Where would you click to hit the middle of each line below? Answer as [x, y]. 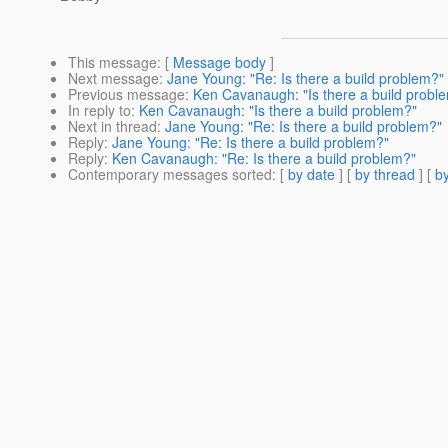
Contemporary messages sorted [170, 174]
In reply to [99, 110]
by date [311, 174]
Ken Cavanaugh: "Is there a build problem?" [278, 110]
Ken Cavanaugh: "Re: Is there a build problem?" [264, 158]
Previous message [126, 94]
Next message [113, 78]
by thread [385, 174]
